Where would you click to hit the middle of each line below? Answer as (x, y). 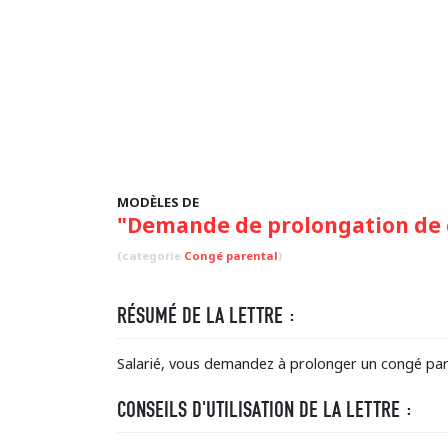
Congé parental (231, 255)
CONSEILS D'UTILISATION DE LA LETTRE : (265, 409)
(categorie (150, 255)
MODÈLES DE (158, 202)
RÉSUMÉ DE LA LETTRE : (206, 315)
